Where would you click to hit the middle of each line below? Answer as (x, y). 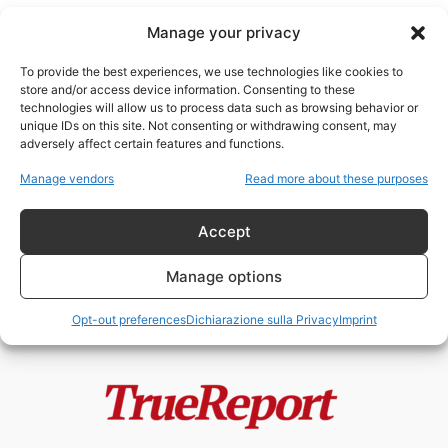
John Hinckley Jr (120, 131)
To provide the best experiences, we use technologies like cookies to (211, 71)
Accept (224, 231)
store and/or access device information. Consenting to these (187, 89)
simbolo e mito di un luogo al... (277, 197)
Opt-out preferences (128, 319)
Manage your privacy (224, 32)
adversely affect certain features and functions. (152, 143)
